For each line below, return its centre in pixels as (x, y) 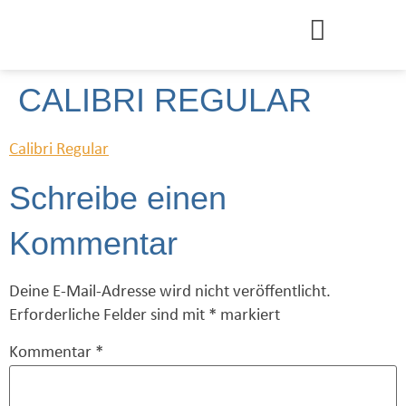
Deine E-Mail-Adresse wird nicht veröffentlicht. (170, 292)
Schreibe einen (118, 198)
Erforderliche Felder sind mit (109, 315)
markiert (248, 315)
